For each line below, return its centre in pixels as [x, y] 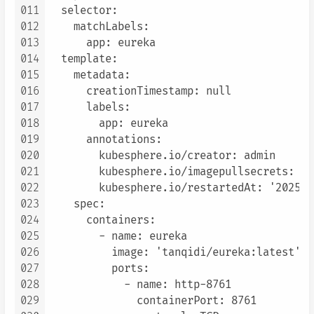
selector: [83, 11]
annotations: [105, 140]
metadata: [89, 76]
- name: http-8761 [140, 285]
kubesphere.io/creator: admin [162, 156]
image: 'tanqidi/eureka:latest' [175, 253]
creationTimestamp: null [140, 92]
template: [83, 60]
